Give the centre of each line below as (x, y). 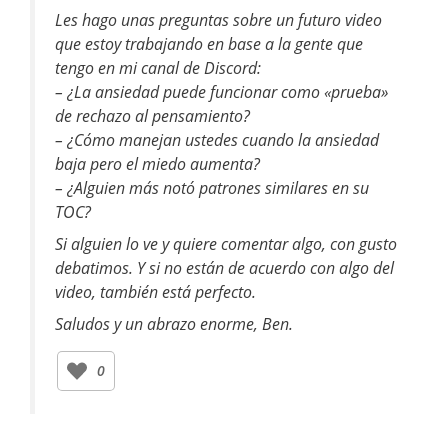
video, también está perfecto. (156, 291)
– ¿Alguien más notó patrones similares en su (212, 187)
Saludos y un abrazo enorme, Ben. (174, 323)
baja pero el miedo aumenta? (158, 163)
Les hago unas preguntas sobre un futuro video (219, 19)
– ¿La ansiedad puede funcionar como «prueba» (222, 91)
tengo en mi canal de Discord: (158, 67)
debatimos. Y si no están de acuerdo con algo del (225, 267)
